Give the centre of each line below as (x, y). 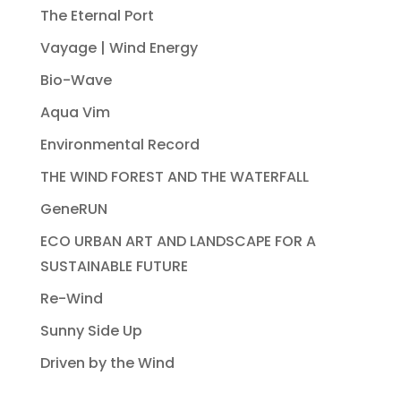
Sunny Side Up (91, 331)
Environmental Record (119, 145)
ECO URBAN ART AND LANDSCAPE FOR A (178, 242)
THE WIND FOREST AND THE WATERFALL (174, 177)
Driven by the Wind (107, 363)
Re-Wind (71, 299)
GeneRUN (73, 209)
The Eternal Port (97, 16)
